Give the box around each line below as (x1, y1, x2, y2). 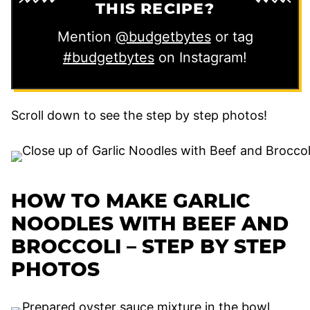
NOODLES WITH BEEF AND (11, 211, 289, 235)
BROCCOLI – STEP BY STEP (11, 234, 286, 258)
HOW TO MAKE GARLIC (11, 188, 250, 212)
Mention (57, 28, 116, 45)
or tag (210, 28, 253, 45)
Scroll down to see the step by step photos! (11, 107, 267, 122)
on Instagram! (154, 48, 247, 66)
